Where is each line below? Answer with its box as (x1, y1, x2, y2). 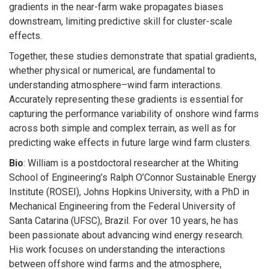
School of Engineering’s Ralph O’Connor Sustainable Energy (9, 171, 256, 183)
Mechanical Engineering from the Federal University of (9, 200, 236, 212)
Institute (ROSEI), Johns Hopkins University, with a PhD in (9, 186, 249, 198)
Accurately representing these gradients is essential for (9, 93, 243, 105)
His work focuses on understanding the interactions (9, 243, 225, 255)
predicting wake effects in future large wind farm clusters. (9, 136, 252, 148)
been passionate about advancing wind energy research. (9, 229, 244, 241)
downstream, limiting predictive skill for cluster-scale (9, 15, 232, 27)
